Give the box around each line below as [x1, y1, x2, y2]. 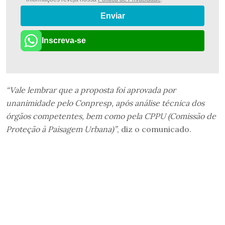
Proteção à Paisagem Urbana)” [6, 124, 117, 134]
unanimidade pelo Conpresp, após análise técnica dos [6, 97, 204, 108]
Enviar [100, 12, 125, 21]
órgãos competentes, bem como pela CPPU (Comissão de [6, 110, 216, 121]
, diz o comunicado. [117, 124, 191, 134]
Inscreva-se [42, 36, 86, 45]
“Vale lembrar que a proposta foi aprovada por [6, 84, 176, 95]
